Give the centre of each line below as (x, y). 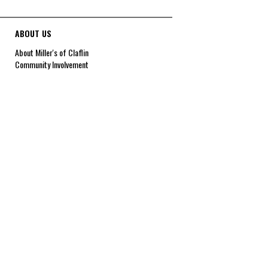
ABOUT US (33, 33)
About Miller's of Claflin (51, 52)
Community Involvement (51, 64)
